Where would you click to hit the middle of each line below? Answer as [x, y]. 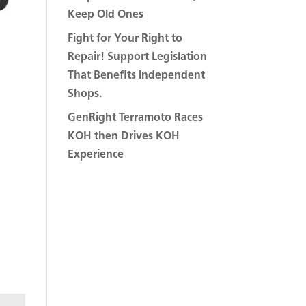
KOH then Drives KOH [123, 136]
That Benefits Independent [136, 75]
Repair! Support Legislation [137, 57]
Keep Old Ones [105, 15]
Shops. [84, 94]
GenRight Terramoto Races [135, 118]
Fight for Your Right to [125, 39]
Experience [95, 155]
